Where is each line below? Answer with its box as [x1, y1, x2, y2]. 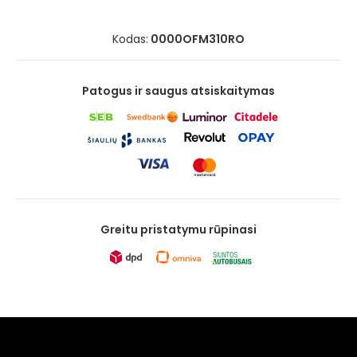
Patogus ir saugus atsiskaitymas [82, 83, 275, 99]
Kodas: [112, 31, 148, 47]
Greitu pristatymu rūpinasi [100, 222, 257, 237]
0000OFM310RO [148, 31, 245, 47]
